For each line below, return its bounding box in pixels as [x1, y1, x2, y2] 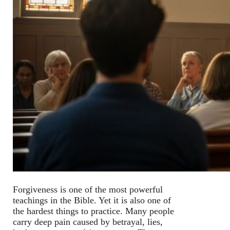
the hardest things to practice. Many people [13, 205, 174, 216]
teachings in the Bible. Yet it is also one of [13, 195, 171, 205]
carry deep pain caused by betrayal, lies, [13, 216, 163, 227]
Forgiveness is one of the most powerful [13, 184, 163, 195]
